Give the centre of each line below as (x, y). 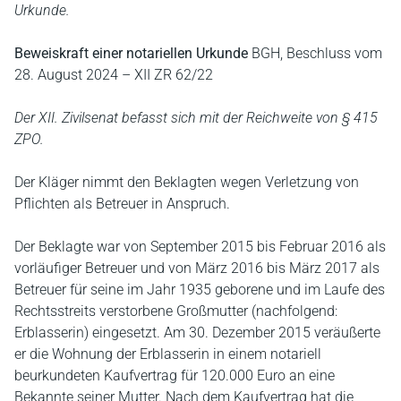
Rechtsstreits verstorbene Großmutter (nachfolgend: (176, 311)
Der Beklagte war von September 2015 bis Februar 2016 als (200, 246)
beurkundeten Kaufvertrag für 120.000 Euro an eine (175, 375)
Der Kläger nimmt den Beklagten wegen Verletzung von (187, 182)
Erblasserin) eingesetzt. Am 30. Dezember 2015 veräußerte (197, 332)
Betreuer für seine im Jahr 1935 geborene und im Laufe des (200, 289)
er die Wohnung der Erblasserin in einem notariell (168, 354)
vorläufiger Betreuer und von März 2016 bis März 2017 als (197, 268)
